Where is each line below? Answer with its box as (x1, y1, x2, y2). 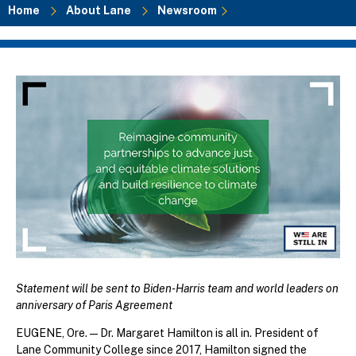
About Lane (66, 3, 131, 17)
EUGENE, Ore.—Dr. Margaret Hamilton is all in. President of (16, 327, 319, 340)
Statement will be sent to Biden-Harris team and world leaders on (16, 282, 339, 296)
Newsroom (157, 3, 217, 17)
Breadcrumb (32, 25, 144, 48)
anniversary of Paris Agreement (16, 299, 172, 312)
